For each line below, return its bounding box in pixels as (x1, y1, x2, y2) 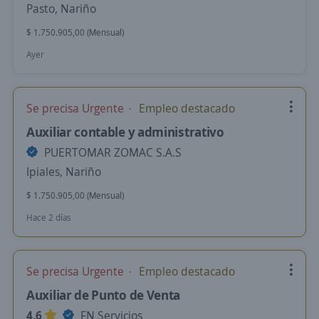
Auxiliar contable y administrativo (26, 123, 224, 140)
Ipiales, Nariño (26, 164, 101, 179)
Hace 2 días (26, 211, 71, 224)
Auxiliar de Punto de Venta (26, 286, 181, 303)
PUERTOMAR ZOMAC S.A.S (41, 145, 182, 160)
